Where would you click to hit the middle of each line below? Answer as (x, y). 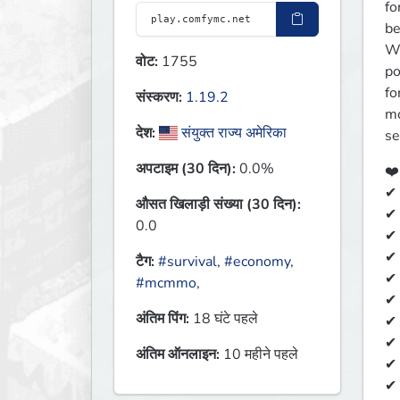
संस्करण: (159, 98)
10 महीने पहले (259, 355)
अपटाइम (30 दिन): (186, 169)
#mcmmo (166, 283)
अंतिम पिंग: (162, 319)
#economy (257, 262)
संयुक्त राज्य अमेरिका (233, 133)
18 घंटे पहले (224, 319)
